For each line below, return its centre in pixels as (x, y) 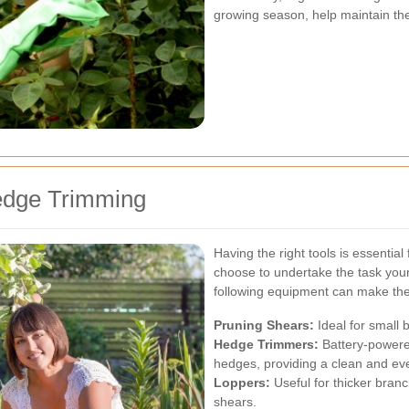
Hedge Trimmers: (266, 345)
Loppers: (242, 383)
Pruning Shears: (264, 325)
